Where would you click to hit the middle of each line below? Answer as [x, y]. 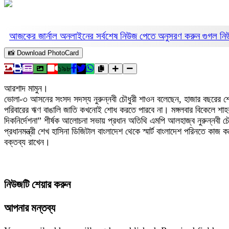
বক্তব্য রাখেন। [27, 142]
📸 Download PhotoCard [43, 53]
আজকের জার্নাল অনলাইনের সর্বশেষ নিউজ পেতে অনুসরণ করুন [106, 36]
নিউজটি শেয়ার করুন [37, 185]
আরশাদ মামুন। [26, 88]
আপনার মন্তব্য [30, 208]
